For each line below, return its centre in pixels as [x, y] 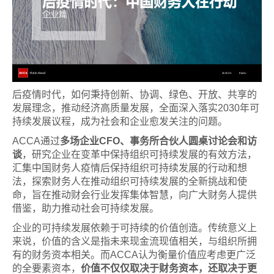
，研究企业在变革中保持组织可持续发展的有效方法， [139, 154]
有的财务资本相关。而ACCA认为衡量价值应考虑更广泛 [134, 254]
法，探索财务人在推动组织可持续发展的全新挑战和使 [130, 181]
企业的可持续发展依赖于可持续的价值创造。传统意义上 [135, 228]
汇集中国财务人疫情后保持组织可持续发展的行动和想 [130, 168]
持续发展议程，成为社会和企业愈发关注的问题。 [120, 121]
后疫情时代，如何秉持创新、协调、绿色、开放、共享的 [135, 94]
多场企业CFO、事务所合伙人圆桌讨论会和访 [158, 141]
